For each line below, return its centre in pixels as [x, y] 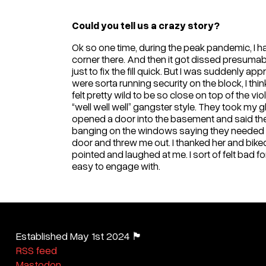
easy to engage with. [116, 166]
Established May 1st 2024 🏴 [79, 236]
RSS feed [36, 250]
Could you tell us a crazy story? [145, 26]
